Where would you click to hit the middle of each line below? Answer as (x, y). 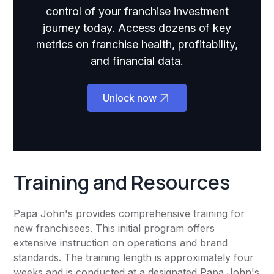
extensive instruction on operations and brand (121, 243)
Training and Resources (122, 183)
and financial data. (137, 61)
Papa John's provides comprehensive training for (129, 214)
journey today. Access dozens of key (137, 28)
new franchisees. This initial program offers (114, 228)
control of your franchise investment (137, 12)
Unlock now (130, 98)
